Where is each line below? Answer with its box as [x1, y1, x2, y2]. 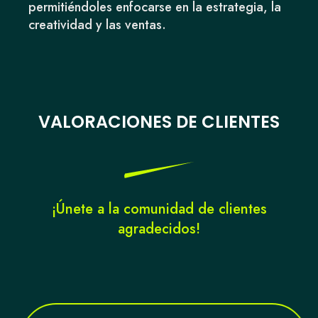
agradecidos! [118, 219, 200, 240]
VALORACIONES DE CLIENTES [38, 110, 280, 134]
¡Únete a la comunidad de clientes [51, 199, 267, 220]
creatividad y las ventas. [28, 16, 167, 35]
